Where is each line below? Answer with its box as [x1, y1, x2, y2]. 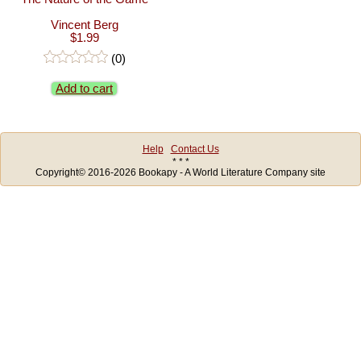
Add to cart [56, 81, 114, 95]
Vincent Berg [50, 19, 118, 31]
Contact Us [170, 143, 219, 154]
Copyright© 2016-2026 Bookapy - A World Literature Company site [35, 166, 326, 177]
